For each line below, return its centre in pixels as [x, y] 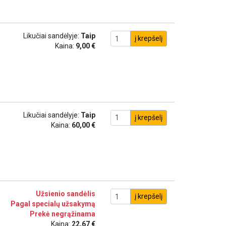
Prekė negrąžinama [62, 214]
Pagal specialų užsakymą [53, 204]
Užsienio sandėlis [65, 194]
